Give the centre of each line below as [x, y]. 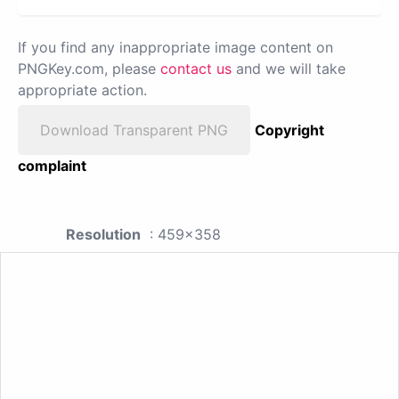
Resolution [103, 235]
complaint [52, 166]
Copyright [289, 130]
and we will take [289, 69]
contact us [196, 69]
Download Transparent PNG [134, 130]
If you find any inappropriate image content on [175, 48]
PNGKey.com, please [89, 69]
